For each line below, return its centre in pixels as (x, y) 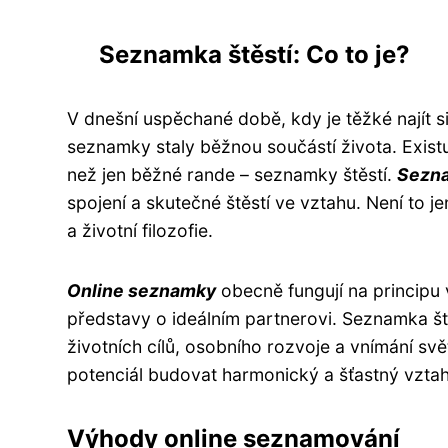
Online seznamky (141, 290)
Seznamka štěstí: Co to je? (254, 54)
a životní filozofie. (140, 230)
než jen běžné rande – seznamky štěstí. (232, 174)
